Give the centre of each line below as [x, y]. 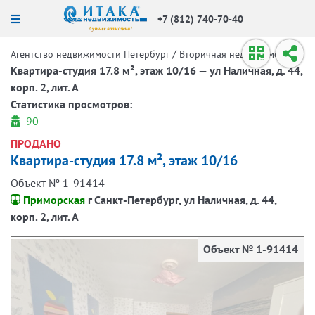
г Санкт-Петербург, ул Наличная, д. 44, [182, 200]
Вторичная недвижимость [236, 54]
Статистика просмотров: [71, 104]
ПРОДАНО [36, 143]
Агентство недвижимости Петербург [90, 54]
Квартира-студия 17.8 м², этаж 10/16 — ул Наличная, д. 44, [156, 70]
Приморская [54, 200]
